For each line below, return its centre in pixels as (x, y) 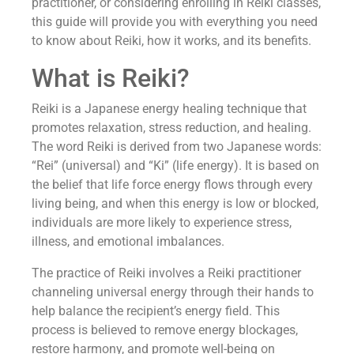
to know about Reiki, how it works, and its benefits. (171, 40)
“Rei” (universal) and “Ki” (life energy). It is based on (175, 165)
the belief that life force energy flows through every (172, 184)
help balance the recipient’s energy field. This (156, 311)
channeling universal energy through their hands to (173, 292)
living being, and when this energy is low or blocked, (175, 203)
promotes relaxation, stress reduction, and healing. (171, 127)
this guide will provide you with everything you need (175, 21)
